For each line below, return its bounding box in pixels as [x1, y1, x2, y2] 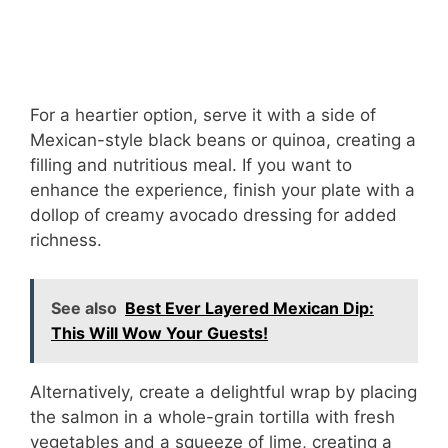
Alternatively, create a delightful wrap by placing [30, 381, 417, 402]
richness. [30, 230, 102, 251]
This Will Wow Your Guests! [51, 322, 268, 343]
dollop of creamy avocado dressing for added [30, 205, 397, 226]
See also [51, 297, 117, 318]
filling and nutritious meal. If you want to [30, 155, 352, 176]
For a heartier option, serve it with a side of [30, 105, 376, 126]
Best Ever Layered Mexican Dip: [125, 297, 374, 318]
